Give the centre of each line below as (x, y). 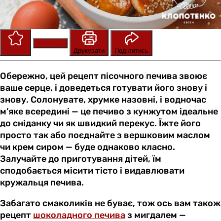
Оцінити (16, 51)
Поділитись (131, 51)
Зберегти (50, 43)
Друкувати (89, 51)
